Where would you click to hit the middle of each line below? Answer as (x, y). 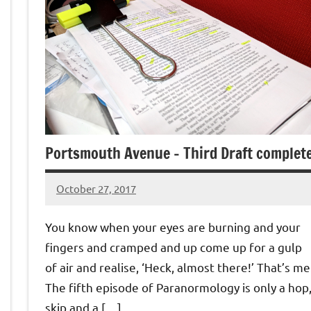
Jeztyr (71, 197)
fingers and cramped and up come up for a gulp (174, 247)
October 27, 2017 (96, 188)
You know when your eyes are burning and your (173, 227)
